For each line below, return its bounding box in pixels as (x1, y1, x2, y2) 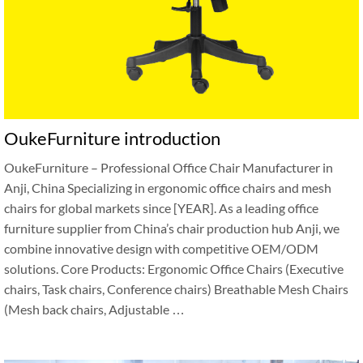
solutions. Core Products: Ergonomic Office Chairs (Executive (4, 261, 344, 276)
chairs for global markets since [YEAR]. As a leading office (4, 200, 318, 216)
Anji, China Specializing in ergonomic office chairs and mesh (4, 180, 331, 195)
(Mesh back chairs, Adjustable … (4, 301, 185, 317)
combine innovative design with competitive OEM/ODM (4, 241, 318, 256)
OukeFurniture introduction (4, 127, 220, 149)
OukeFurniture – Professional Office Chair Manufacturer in (4, 160, 333, 175)
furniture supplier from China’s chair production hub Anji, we (4, 220, 340, 236)
